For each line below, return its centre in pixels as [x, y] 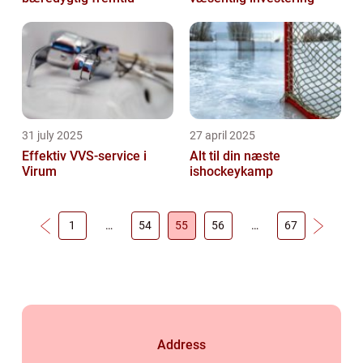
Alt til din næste [235, 156]
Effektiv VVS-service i [84, 156]
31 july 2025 [52, 135]
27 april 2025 [222, 135]
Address [181, 345]
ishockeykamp [231, 171]
